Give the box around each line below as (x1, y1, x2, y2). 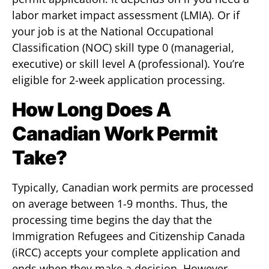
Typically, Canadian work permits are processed (12, 180, 253, 195)
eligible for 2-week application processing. (12, 73, 225, 87)
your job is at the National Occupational (12, 24, 214, 38)
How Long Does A (12, 98, 171, 121)
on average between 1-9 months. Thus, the (12, 196, 228, 211)
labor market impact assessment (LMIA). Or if (12, 8, 240, 22)
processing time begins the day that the (12, 213, 212, 227)
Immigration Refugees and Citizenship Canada (12, 229, 245, 243)
